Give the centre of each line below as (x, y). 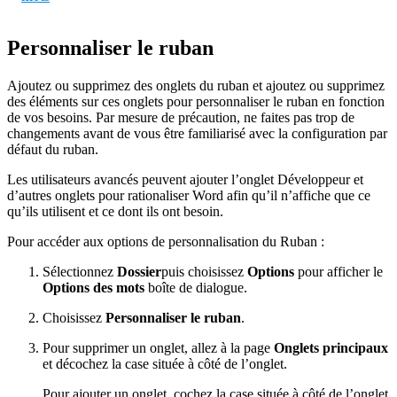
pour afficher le (339, 272)
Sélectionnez (80, 272)
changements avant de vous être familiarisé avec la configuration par (197, 134)
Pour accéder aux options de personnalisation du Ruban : (166, 242)
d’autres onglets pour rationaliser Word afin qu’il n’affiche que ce (189, 196)
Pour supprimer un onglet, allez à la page (158, 348)
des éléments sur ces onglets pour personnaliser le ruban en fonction (196, 102)
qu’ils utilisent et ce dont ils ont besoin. (115, 212)
